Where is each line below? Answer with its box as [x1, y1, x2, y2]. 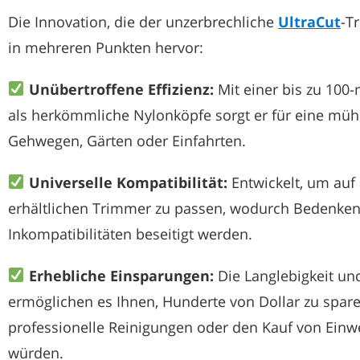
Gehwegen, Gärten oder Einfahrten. [8, 130, 246, 150]
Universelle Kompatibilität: [28, 172, 227, 192]
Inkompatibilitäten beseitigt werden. [8, 223, 252, 243]
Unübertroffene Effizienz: [28, 79, 214, 99]
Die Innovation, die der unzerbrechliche [8, 11, 278, 31]
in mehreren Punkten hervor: [8, 37, 203, 57]
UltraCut [278, 11, 341, 31]
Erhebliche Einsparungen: [28, 265, 214, 285]
